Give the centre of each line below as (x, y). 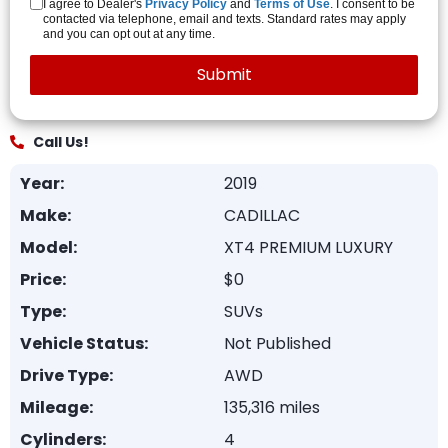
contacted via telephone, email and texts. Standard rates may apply (224, 19)
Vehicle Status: (84, 343)
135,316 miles (272, 407)
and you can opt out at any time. (129, 34)
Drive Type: (66, 375)
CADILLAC (262, 215)
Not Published (277, 343)
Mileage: (56, 407)
